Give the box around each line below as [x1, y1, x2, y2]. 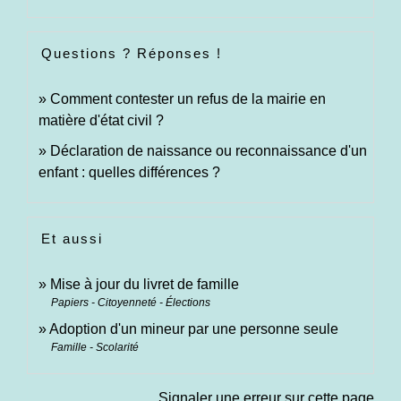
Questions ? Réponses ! [41, 46, 222, 62]
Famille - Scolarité [51, 341, 139, 354]
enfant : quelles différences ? [38, 165, 220, 181]
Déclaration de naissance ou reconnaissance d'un [50, 143, 367, 159]
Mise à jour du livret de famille [50, 277, 239, 293]
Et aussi [41, 231, 103, 247]
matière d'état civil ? [38, 113, 164, 129]
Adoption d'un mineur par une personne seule [49, 321, 338, 337]
